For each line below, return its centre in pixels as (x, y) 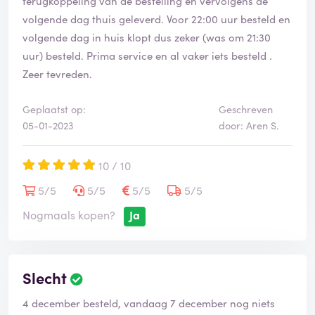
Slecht (45, 278)
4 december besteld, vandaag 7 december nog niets (149, 303)
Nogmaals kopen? (69, 215)
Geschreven (245, 109)
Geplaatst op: (54, 109)
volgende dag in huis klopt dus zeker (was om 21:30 (147, 37)
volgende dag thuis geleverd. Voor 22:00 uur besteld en (156, 19)
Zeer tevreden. (57, 74)
